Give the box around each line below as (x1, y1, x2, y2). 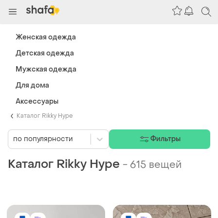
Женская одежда (16, 33, 76, 42)
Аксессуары (16, 97, 58, 106)
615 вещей (130, 158, 182, 171)
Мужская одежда (16, 65, 76, 74)
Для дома (16, 81, 49, 90)
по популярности (13, 134, 73, 144)
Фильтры (150, 134, 181, 144)
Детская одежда (16, 49, 74, 58)
